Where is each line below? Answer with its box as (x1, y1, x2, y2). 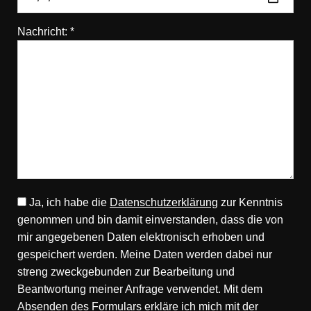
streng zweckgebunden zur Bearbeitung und (17, 266, 235, 278)
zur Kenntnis (218, 196, 283, 209)
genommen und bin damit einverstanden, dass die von (17, 214, 283, 226)
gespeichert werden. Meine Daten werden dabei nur (17, 249, 272, 261)
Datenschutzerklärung (110, 196, 218, 209)
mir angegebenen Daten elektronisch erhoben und (17, 231, 264, 244)
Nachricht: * (17, 25, 74, 37)
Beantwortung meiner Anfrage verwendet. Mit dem (17, 283, 262, 296)
